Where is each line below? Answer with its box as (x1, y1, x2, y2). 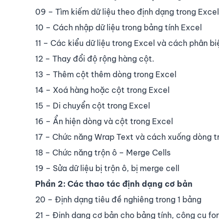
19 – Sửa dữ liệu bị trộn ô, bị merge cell (35, 163, 179, 173)
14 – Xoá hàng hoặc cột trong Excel (35, 85, 170, 95)
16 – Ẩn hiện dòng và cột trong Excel (35, 116, 173, 126)
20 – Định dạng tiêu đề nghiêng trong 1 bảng (35, 194, 201, 204)
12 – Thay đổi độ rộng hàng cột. (35, 53, 154, 64)
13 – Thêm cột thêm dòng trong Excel (35, 69, 176, 79)
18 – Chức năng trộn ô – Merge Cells (35, 147, 171, 157)
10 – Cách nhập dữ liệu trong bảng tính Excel (35, 22, 202, 32)
